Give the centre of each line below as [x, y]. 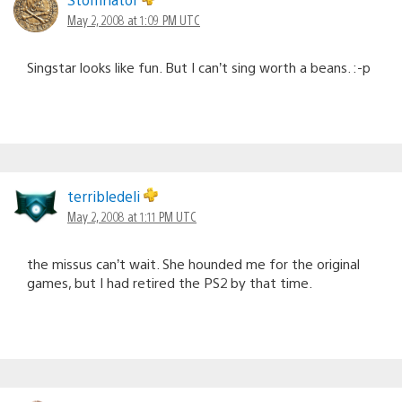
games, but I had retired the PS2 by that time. [170, 282]
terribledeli [105, 196]
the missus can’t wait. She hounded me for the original [193, 263]
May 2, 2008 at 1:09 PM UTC [134, 19]
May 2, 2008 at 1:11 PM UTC [132, 216]
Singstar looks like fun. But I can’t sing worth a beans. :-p [199, 66]
